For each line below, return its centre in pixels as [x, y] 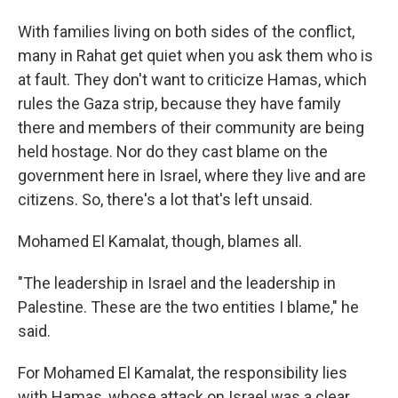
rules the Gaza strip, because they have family [179, 103]
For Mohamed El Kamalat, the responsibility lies [183, 373]
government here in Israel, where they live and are [192, 175]
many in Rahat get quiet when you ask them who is [195, 56]
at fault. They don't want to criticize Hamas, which [192, 80]
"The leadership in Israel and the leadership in [177, 283]
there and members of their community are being [191, 127]
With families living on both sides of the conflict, [186, 32]
